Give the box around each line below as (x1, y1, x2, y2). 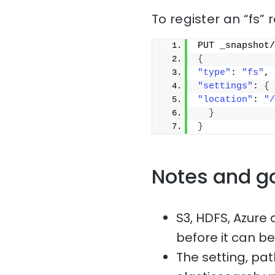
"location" (198, 94, 253, 105)
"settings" (198, 80, 253, 91)
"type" (198, 67, 231, 78)
